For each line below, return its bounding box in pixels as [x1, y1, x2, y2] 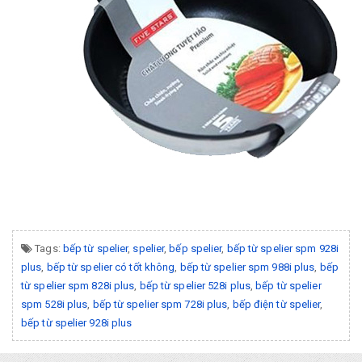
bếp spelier [169, 242, 222, 255]
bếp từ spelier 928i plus [21, 316, 133, 329]
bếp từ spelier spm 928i [226, 242, 339, 255]
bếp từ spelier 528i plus [139, 279, 251, 292]
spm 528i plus [21, 297, 88, 310]
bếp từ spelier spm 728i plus [92, 297, 228, 310]
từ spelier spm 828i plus [21, 279, 135, 292]
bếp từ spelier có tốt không [46, 260, 175, 273]
